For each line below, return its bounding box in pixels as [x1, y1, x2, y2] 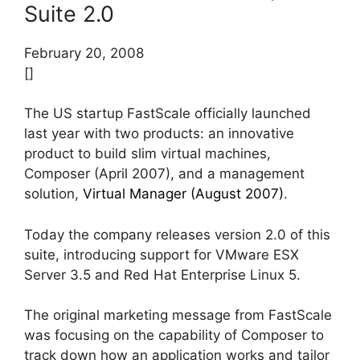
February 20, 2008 [24, 44, 144, 61]
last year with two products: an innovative [24, 125, 294, 142]
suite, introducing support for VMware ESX [24, 246, 299, 263]
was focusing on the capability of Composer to [24, 327, 324, 344]
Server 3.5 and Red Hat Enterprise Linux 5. [24, 266, 301, 283]
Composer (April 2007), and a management [24, 166, 305, 182]
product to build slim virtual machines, [24, 145, 271, 162]
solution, [24, 186, 83, 202]
